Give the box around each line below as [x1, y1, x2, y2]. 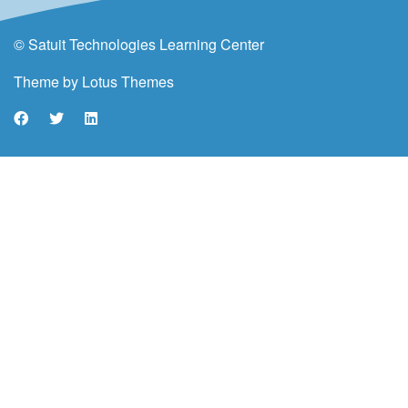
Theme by [14, 70, 82, 92]
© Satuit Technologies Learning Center [14, 33, 264, 55]
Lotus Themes [82, 70, 174, 92]
